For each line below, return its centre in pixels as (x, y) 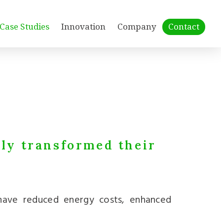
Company (137, 27)
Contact (184, 27)
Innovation (83, 27)
